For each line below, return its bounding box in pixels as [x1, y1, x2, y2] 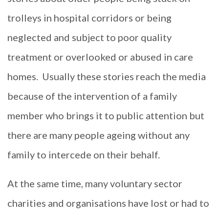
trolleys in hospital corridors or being [7, 12, 172, 24]
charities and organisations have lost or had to [7, 197, 209, 209]
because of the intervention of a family [7, 90, 177, 102]
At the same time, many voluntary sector [7, 177, 182, 189]
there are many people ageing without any [7, 129, 190, 141]
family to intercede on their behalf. [7, 149, 160, 161]
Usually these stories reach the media [42, 70, 206, 83]
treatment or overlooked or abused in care [7, 51, 193, 63]
